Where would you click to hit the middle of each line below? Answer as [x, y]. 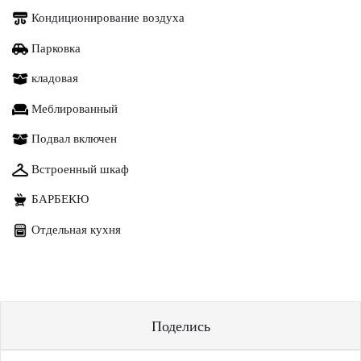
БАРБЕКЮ [58, 199]
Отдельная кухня [75, 228]
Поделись [180, 326]
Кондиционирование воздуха [106, 17]
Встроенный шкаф [79, 168]
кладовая [53, 78]
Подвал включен [73, 138]
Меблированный [73, 108]
